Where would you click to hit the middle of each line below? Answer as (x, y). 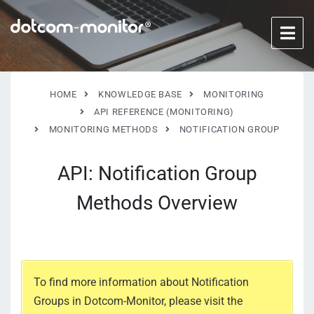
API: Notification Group (157, 173)
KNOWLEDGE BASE (140, 94)
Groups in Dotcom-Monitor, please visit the (138, 301)
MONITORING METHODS (103, 129)
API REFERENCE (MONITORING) (164, 112)
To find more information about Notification (141, 282)
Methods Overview (157, 203)
